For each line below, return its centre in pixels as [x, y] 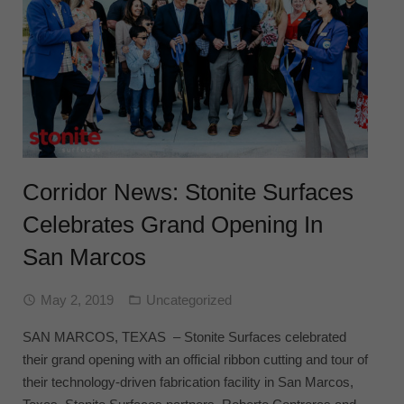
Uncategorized [189, 300]
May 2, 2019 [77, 300]
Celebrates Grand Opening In [173, 225]
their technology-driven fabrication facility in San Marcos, [188, 382]
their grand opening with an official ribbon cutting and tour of [195, 360]
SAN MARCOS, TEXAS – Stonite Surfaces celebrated [184, 337]
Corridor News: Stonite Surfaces [188, 193]
